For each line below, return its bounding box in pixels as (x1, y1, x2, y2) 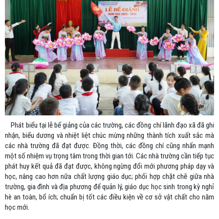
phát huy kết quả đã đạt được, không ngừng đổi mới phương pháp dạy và (5, 162, 214, 171)
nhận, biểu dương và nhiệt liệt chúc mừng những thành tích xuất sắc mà (5, 131, 214, 140)
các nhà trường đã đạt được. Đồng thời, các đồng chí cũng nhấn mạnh (5, 141, 214, 151)
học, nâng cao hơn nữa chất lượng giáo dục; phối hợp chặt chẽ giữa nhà (5, 172, 214, 181)
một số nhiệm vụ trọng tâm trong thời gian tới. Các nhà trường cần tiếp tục (5, 152, 214, 161)
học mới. (5, 203, 29, 212)
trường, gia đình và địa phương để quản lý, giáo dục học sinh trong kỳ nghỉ (5, 182, 214, 192)
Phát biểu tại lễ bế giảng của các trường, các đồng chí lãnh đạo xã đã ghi (5, 121, 214, 130)
